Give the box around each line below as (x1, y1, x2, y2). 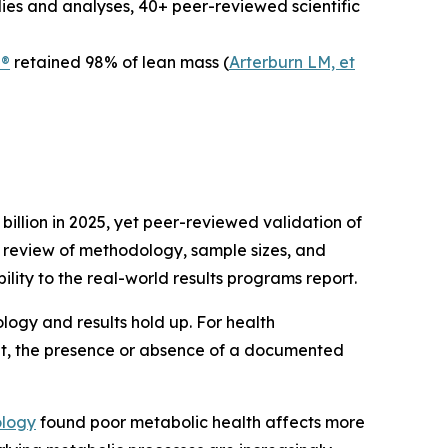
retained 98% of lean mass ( (10, 51, 229, 72)
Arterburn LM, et (229, 51, 355, 72)
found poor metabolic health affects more (36, 411, 365, 432)
